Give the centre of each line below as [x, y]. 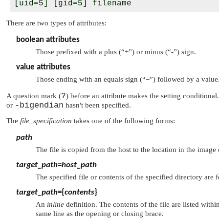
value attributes [43, 67]
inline [55, 205]
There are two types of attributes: [56, 23]
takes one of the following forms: [123, 121]
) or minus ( [150, 52]
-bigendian [39, 106]
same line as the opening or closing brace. [100, 214]
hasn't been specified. [97, 105]
